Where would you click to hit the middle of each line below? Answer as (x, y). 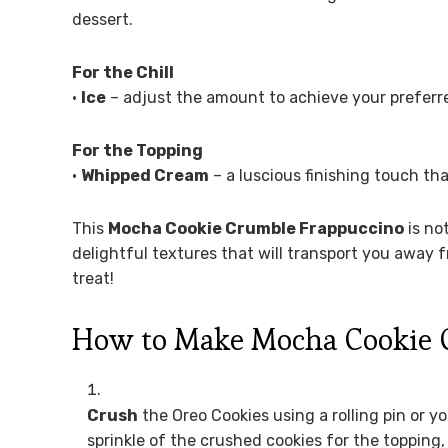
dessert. (102, 19)
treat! (93, 278)
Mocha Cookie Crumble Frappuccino (256, 228)
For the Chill (123, 72)
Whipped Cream (145, 175)
